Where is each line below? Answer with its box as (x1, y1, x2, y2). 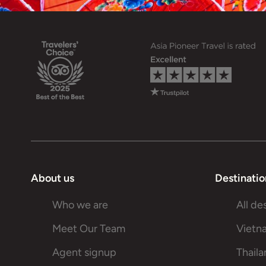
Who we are (52, 198, 108, 211)
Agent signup (52, 246, 116, 259)
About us (31, 172, 74, 185)
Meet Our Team (52, 222, 125, 235)
